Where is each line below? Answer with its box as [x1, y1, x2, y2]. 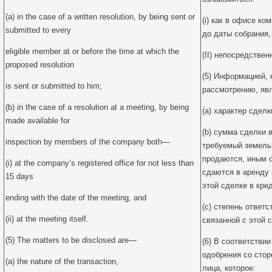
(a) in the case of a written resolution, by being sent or [5, 12, 195, 21]
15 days [5, 172, 33, 181]
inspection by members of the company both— [5, 137, 170, 146]
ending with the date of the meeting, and [5, 193, 146, 202]
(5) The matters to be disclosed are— [5, 236, 137, 245]
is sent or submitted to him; [5, 81, 102, 90]
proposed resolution [5, 60, 74, 69]
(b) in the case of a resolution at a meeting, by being [5, 103, 189, 112]
